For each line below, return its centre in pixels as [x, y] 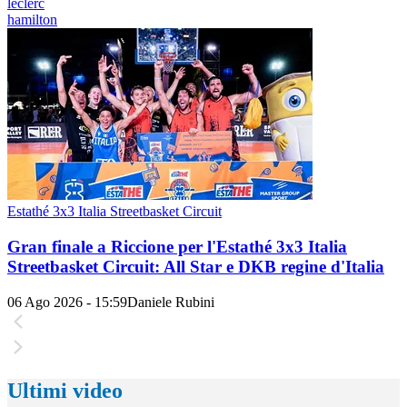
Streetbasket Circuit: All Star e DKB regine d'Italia [196, 266]
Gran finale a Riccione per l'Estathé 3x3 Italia [177, 246]
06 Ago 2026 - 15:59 [67, 302]
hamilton [32, 20]
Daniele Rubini [171, 302]
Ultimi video [65, 391]
